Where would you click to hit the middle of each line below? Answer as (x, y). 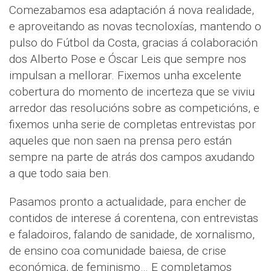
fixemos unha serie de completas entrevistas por (132, 125)
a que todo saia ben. (60, 174)
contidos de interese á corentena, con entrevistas (134, 218)
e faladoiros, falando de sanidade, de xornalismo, (132, 235)
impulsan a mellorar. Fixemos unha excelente (125, 76)
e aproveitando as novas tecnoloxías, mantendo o (135, 27)
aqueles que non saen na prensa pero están (120, 141)
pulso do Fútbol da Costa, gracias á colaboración (133, 43)
